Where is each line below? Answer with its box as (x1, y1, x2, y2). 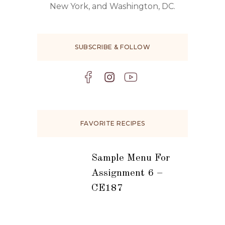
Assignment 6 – (91, 168, 163, 179)
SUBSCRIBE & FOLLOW (75, 43, 150, 51)
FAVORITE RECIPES (80, 120, 145, 128)
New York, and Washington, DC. (50, 2, 175, 12)
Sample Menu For (91, 153, 170, 164)
